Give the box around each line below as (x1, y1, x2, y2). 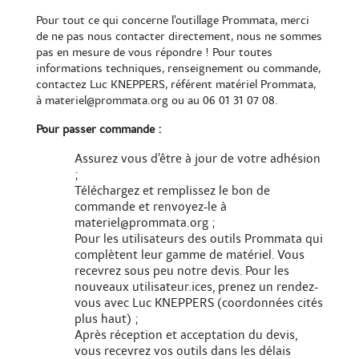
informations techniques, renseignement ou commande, (36, 61, 321, 77)
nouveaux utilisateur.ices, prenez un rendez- (75, 279, 318, 296)
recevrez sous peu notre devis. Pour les (75, 263, 289, 280)
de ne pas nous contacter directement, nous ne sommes (36, 29, 322, 45)
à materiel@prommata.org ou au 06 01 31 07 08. (36, 93, 278, 109)
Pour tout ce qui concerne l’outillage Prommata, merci (36, 13, 309, 29)
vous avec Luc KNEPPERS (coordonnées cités (75, 295, 323, 312)
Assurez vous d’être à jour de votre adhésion (75, 151, 321, 167)
